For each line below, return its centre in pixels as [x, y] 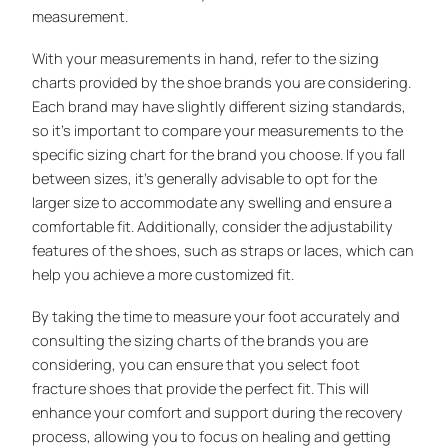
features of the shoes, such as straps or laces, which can [223, 250]
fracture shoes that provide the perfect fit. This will [201, 388]
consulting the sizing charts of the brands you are [200, 340]
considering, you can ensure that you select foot [196, 364]
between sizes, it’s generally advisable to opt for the [205, 178]
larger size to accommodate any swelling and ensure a [212, 202]
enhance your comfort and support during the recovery [218, 412]
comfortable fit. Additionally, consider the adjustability [213, 226]
